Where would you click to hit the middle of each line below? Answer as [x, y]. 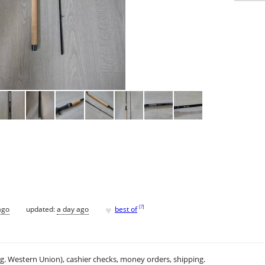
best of [126, 209]
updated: [41, 209]
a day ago [73, 209]
